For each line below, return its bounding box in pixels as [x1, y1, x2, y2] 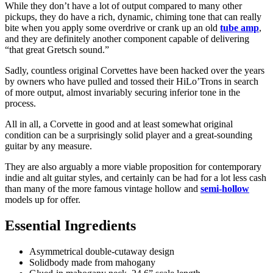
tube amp [220, 23, 259, 34]
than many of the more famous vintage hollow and [5, 183, 200, 194]
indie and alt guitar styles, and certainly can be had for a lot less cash [5, 172, 266, 183]
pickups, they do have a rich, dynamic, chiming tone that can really [5, 12, 261, 23]
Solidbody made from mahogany [29, 257, 155, 268]
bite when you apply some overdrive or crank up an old [5, 23, 220, 34]
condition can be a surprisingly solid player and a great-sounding [5, 130, 252, 141]
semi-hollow [200, 183, 249, 194]
